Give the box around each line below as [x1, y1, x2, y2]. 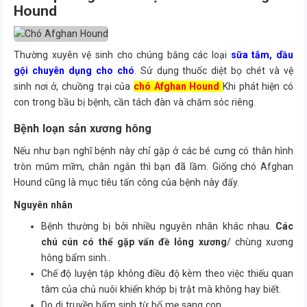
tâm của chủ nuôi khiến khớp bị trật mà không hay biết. [41, 284, 281, 295]
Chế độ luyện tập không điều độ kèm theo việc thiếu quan [41, 268, 293, 279]
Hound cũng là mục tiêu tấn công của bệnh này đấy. [14, 177, 239, 188]
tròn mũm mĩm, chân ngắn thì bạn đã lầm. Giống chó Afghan [14, 161, 293, 172]
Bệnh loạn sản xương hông [14, 122, 151, 135]
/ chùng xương [226, 236, 294, 247]
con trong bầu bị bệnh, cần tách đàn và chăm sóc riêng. [14, 97, 256, 108]
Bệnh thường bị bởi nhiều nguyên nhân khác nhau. [41, 221, 275, 232]
